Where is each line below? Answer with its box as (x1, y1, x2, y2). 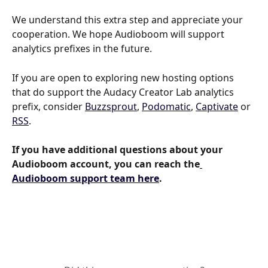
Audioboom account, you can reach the (12, 157, 200, 171)
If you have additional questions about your (12, 143, 225, 157)
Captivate (196, 99, 238, 113)
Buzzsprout (85, 99, 137, 113)
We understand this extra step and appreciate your (12, 13, 245, 27)
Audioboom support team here (12, 172, 159, 185)
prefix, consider (12, 99, 85, 113)
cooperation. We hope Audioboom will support (12, 28, 227, 41)
